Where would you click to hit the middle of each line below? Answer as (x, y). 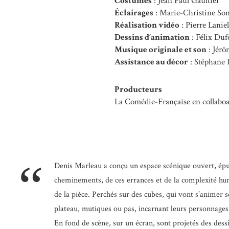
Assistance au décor (151, 62)
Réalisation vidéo (147, 25)
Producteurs (138, 89)
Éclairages (134, 13)
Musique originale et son (161, 50)
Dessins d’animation (152, 37)
